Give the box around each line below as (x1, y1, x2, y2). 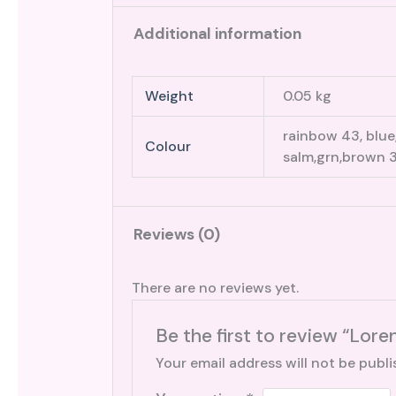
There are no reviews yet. (131, 278, 299, 298)
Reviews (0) (133, 224, 220, 244)
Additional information (133, 24, 301, 44)
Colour (144, 136, 191, 156)
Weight (144, 86, 194, 105)
